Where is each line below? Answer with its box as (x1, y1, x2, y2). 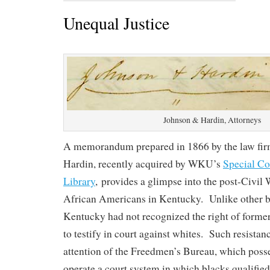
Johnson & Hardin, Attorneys (163, 114, 261, 125)
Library (63, 174, 95, 188)
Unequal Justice (63, 11, 169, 34)
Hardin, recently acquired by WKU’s (63, 156, 223, 171)
